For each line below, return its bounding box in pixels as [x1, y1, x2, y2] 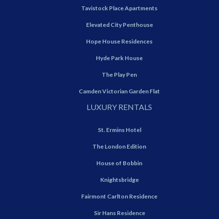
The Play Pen [102, 71, 137, 79]
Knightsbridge [100, 176, 139, 184]
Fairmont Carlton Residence [81, 193, 157, 200]
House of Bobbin [96, 159, 142, 167]
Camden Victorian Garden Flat [79, 88, 160, 95]
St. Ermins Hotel [97, 126, 141, 134]
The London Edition [92, 143, 146, 151]
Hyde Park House [96, 54, 143, 62]
